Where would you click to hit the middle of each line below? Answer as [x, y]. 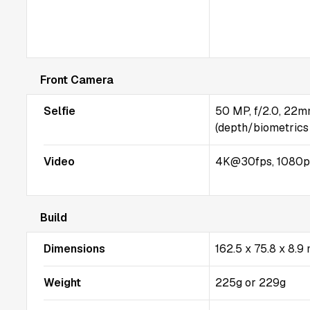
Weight [62, 283]
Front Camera [77, 80]
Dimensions [74, 249]
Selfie [60, 111]
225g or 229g [251, 283]
